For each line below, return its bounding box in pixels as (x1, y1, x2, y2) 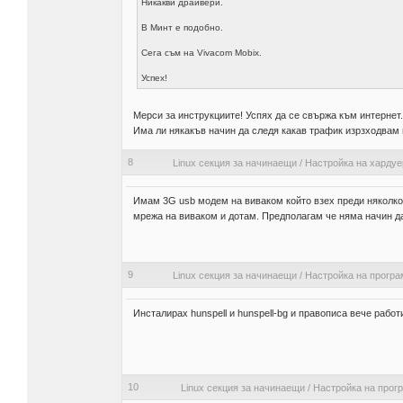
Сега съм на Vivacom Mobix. (141, 48, 262, 58)
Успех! (141, 73, 167, 84)
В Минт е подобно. (141, 22, 223, 33)
